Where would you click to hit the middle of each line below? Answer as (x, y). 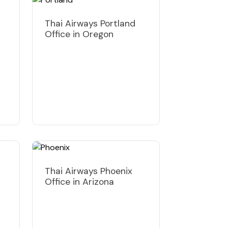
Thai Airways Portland (90, 23)
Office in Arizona (79, 181)
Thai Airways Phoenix (89, 171)
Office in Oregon (79, 34)
